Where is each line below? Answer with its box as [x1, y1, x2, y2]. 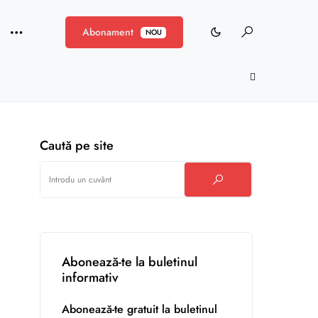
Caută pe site [40, 136, 114, 155]
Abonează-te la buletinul [62, 253, 197, 271]
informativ [62, 268, 119, 287]
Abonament [82, 24, 134, 39]
